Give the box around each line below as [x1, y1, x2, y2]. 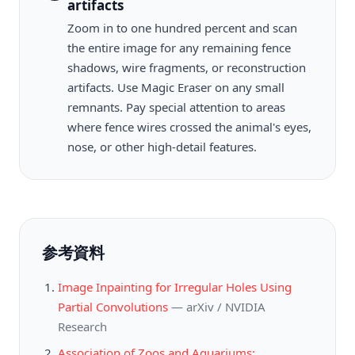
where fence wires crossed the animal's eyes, [67, 119, 311, 135]
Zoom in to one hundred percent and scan [67, 20, 297, 36]
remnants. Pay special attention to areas [67, 99, 285, 115]
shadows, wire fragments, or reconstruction [67, 59, 306, 75]
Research [58, 319, 107, 334]
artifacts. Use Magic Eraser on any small [67, 79, 284, 95]
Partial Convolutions [58, 299, 168, 315]
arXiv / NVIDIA [186, 299, 265, 315]
